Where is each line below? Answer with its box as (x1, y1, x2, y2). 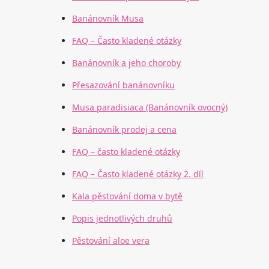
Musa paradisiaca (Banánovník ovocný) (72, 101, 228, 113)
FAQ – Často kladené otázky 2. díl (72, 168, 204, 180)
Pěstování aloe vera (72, 235, 150, 247)
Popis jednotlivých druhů (72, 213, 173, 225)
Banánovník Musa (72, 13, 144, 25)
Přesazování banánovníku (72, 79, 175, 91)
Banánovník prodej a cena (72, 124, 177, 136)
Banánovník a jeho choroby (72, 57, 181, 69)
